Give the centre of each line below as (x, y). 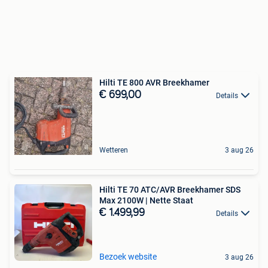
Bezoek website (128, 257)
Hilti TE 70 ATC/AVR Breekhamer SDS (170, 190)
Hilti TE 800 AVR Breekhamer (154, 83)
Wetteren (114, 150)
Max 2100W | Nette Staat (146, 201)
